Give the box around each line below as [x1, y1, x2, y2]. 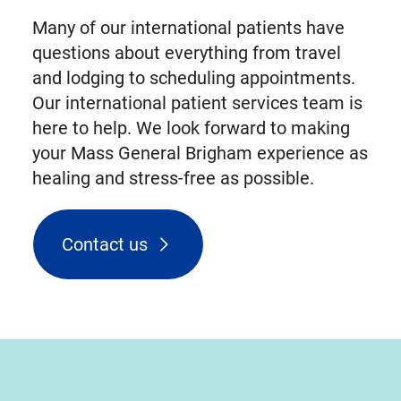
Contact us [61, 234, 148, 256]
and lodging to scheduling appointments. [31, 67, 355, 90]
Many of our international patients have [31, 17, 345, 39]
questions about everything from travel [31, 42, 341, 64]
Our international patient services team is [31, 92, 363, 115]
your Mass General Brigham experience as [31, 142, 368, 165]
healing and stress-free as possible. [31, 167, 314, 190]
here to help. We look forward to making [31, 117, 350, 140]
